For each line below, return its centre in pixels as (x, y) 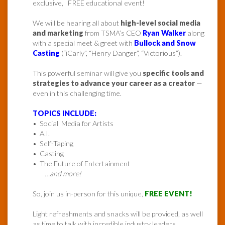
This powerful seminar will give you (88, 73)
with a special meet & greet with (83, 43)
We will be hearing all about (77, 23)
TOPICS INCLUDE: (65, 114)
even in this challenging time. (77, 93)
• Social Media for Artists (73, 124)
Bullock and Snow (164, 43)
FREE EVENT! (168, 194)
